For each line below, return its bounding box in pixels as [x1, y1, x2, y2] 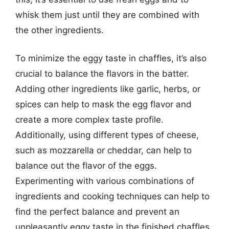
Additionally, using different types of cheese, [15, 130, 199, 140]
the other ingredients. [15, 25, 104, 35]
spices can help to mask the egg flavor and [15, 99, 192, 109]
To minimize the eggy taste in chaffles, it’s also [15, 53, 207, 63]
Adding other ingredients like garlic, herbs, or [15, 84, 200, 94]
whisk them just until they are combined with [15, 9, 199, 20]
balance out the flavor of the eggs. [15, 161, 157, 171]
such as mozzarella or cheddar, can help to [15, 145, 192, 155]
